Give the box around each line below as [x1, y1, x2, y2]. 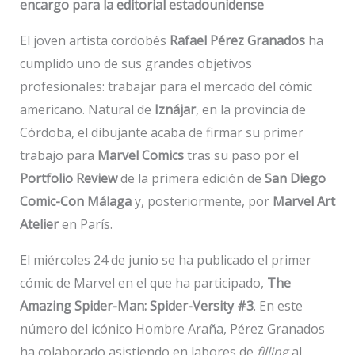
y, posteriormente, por [131, 193, 273, 211]
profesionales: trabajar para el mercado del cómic [19, 78, 312, 96]
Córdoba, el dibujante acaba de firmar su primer [19, 124, 303, 142]
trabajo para [19, 147, 97, 165]
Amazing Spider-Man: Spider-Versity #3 [19, 297, 254, 315]
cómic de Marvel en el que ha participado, [19, 274, 267, 292]
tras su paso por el [183, 147, 299, 165]
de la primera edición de [116, 170, 265, 188]
